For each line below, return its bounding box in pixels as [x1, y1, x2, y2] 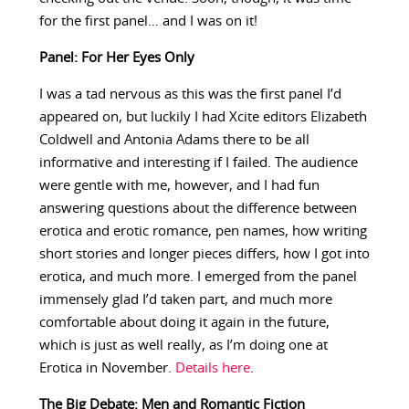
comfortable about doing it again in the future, [38, 316, 330, 330]
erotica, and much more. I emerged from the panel [38, 270, 357, 285]
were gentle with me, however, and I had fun [38, 179, 320, 194]
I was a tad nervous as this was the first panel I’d [38, 88, 341, 102]
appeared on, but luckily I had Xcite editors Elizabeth [38, 110, 367, 125]
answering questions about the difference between [38, 202, 357, 216]
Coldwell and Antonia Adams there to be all [38, 133, 309, 148]
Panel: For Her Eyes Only [38, 51, 194, 66]
